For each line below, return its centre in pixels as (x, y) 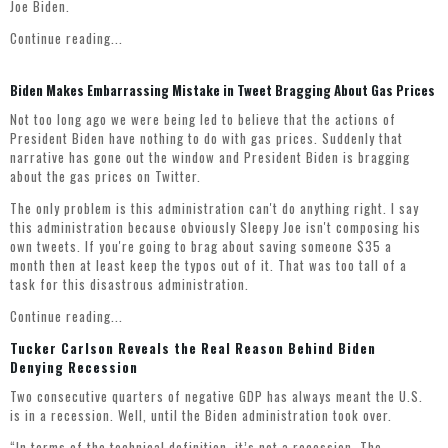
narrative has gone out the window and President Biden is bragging (210, 157)
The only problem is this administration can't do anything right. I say (214, 208)
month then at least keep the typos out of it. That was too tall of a (208, 265)
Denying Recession (74, 367)
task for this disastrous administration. (129, 284)
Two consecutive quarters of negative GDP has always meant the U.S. (216, 396)
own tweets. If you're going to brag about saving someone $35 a (201, 246)
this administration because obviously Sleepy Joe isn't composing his (215, 227)
